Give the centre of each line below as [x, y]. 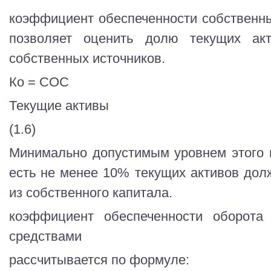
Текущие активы [59, 106]
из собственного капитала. [91, 193]
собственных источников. [87, 58]
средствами [45, 237]
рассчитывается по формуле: [99, 260]
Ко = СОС [39, 82]
